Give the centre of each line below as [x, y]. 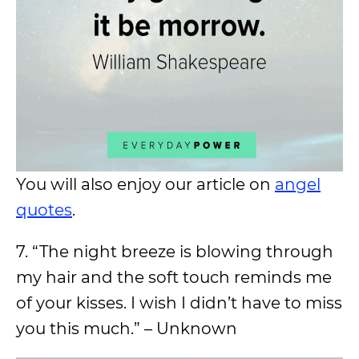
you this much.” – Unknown [127, 329]
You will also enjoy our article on [145, 184]
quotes [44, 210]
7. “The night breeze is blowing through [175, 252]
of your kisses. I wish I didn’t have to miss [179, 303]
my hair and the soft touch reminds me [174, 277]
